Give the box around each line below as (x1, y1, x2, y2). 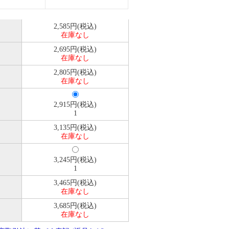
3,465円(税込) (54, 179, 97, 187)
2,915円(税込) (54, 101, 97, 108)
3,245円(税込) (54, 156, 97, 164)
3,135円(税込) (54, 124, 97, 131)
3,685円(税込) (54, 202, 97, 210)
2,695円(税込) (54, 45, 97, 53)
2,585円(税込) (54, 22, 97, 30)
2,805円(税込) (54, 68, 97, 76)
